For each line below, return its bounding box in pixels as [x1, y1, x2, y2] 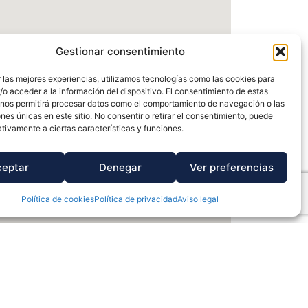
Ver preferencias [189, 160, 274, 174]
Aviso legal [177, 194, 219, 204]
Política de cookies [21, 194, 95, 204]
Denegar [98, 160, 142, 174]
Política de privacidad [94, 194, 178, 204]
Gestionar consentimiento [55, 45, 185, 58]
